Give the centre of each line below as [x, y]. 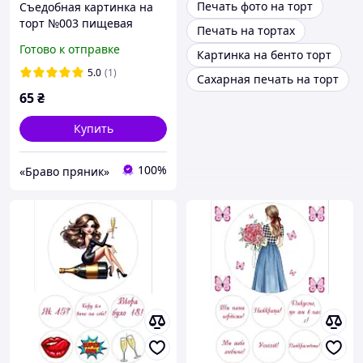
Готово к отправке [70, 49]
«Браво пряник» [64, 171]
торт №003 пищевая [76, 23]
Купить [93, 129]
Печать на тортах [246, 31]
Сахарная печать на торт [268, 79]
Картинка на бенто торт [264, 55]
